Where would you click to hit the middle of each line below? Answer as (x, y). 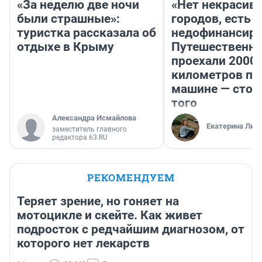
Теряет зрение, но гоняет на (98, 201)
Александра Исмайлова (94, 118)
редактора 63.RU (80, 138)
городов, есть (211, 19)
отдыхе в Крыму (65, 47)
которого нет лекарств (83, 244)
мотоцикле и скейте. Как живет (110, 216)
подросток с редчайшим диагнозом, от (131, 230)
